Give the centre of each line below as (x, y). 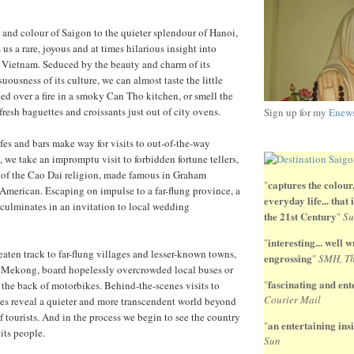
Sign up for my (296, 113)
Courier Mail (292, 300)
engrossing (288, 258)
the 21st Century (300, 217)
